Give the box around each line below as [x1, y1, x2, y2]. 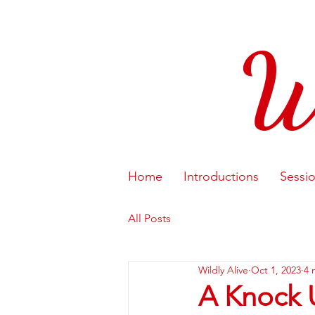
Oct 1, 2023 [251, 263, 301, 276]
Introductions [184, 169, 259, 184]
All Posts [128, 212, 171, 225]
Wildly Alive [198, 263, 248, 276]
